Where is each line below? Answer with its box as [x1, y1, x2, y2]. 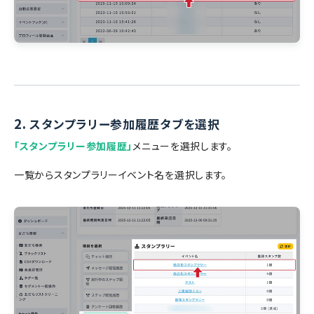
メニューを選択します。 [132, 138, 233, 153]
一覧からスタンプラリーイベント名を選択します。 [14, 167, 228, 182]
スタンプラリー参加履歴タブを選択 [29, 115, 220, 132]
